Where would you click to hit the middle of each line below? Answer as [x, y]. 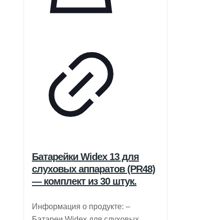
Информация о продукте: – [81, 207]
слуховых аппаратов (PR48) [94, 169]
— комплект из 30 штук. [84, 181]
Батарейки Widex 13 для [85, 156]
